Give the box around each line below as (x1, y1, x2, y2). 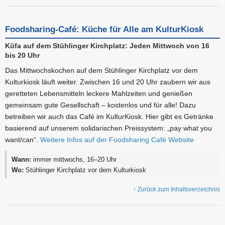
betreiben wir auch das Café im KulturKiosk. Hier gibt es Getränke (5, 112, 213, 121)
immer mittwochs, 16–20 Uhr (31, 155, 117, 163)
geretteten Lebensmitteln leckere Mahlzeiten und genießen (5, 89, 192, 97)
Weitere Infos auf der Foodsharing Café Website (40, 135, 194, 144)
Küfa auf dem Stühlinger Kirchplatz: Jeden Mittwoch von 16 (5, 42, 209, 50)
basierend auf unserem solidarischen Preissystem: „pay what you (5, 124, 212, 132)
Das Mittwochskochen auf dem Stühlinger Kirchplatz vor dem (5, 66, 198, 74)
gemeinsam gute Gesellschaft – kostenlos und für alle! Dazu (5, 100, 196, 109)
